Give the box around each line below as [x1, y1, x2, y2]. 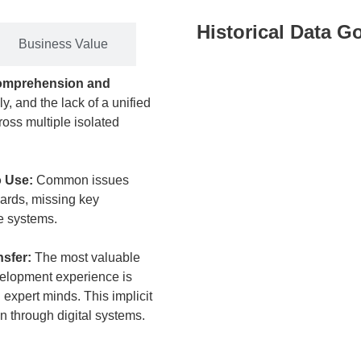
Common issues [36, 173, 129, 187]
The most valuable [35, 251, 140, 264]
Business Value [19, 37, 108, 51]
